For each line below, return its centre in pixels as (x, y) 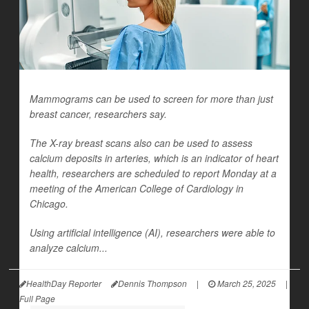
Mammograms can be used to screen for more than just (151, 99)
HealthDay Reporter (64, 283)
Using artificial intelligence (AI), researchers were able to (152, 233)
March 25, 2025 (246, 283)
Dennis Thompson (152, 283)
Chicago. (49, 204)
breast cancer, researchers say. (98, 114)
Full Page (37, 299)
